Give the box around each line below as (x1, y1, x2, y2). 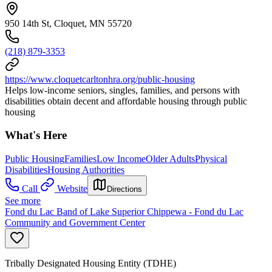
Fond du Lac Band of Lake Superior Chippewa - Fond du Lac (5, 206, 243, 217)
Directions (107, 184, 142, 194)
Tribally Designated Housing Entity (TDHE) (5, 257, 176, 268)
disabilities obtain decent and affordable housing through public (5, 95, 247, 106)
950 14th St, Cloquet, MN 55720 (5, 18, 132, 29)
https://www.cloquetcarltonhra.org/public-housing (5, 73, 195, 84)
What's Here (5, 129, 67, 142)
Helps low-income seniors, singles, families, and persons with (5, 84, 240, 95)
